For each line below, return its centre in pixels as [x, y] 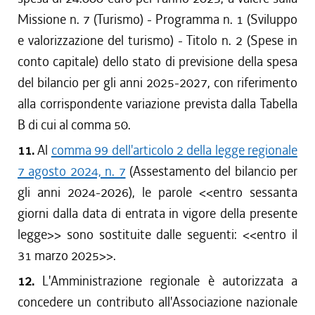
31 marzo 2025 [58, 256]
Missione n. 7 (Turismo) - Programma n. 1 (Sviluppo [157, 19]
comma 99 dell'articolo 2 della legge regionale [174, 150]
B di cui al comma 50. [74, 125]
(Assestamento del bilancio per [211, 171]
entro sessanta [255, 192]
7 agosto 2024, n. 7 [72, 171]
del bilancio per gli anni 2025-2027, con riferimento [157, 83]
